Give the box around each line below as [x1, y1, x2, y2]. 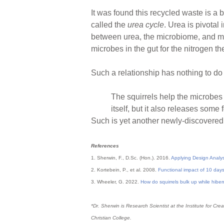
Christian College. [91, 214, 131, 220]
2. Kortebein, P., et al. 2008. [91, 166, 158, 172]
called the [91, 20, 127, 29]
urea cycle [127, 20, 164, 29]
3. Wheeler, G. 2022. [91, 178, 140, 184]
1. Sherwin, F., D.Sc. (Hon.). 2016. [91, 154, 171, 160]
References [91, 142, 119, 148]
